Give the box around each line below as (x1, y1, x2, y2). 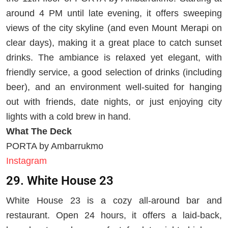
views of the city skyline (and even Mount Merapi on (6, 22, 222, 33)
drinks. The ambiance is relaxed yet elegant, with (6, 52, 222, 63)
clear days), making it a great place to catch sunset (6, 37, 222, 48)
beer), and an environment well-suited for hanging (6, 81, 222, 92)
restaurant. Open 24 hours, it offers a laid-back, (6, 210, 222, 220)
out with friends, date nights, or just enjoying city (6, 96, 222, 107)
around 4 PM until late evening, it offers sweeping (6, 8, 222, 18)
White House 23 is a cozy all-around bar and (6, 195, 222, 206)
